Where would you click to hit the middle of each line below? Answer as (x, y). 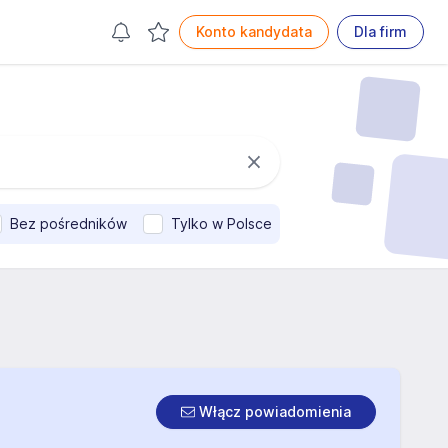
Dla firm (380, 31)
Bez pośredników (68, 223)
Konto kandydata (254, 31)
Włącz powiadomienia (273, 411)
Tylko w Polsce (221, 223)
